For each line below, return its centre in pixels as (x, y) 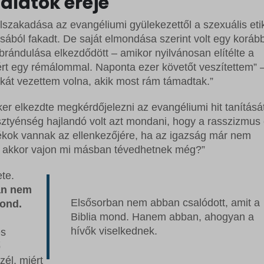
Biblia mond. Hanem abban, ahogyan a (162, 217)
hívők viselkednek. (114, 231)
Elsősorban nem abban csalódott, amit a (165, 203)
